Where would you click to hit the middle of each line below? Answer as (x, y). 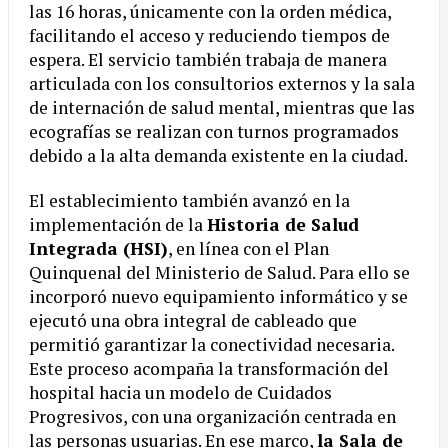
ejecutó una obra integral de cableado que (193, 321)
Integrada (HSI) (98, 249)
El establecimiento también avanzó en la (189, 201)
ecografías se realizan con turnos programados (214, 132)
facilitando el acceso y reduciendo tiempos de (209, 36)
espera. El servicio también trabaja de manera (208, 60)
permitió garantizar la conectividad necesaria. (211, 345)
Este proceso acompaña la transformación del (209, 369)
